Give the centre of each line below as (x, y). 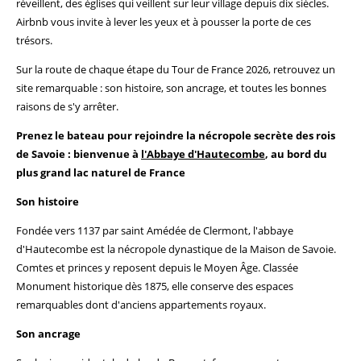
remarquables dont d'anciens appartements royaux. (141, 305)
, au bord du (296, 154)
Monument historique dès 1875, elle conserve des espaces (155, 286)
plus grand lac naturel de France (101, 172)
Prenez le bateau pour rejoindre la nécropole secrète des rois (176, 135)
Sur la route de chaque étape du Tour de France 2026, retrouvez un (176, 69)
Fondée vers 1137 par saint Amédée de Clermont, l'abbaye (155, 230)
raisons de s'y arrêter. (67, 106)
